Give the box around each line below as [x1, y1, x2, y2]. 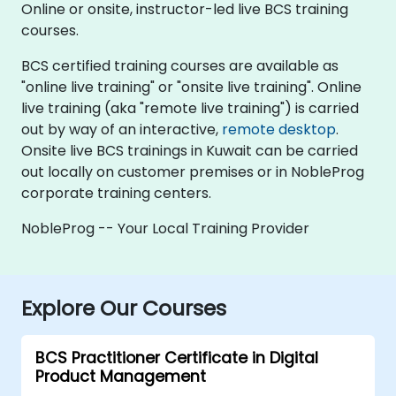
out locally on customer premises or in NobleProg [21, 161, 364, 182]
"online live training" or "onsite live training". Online [21, 76, 362, 97]
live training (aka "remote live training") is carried [21, 97, 359, 118]
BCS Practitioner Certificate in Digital [35, 346, 318, 369]
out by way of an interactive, [21, 118, 222, 140]
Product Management [35, 365, 206, 387]
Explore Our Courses [21, 293, 226, 323]
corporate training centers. [21, 182, 211, 203]
